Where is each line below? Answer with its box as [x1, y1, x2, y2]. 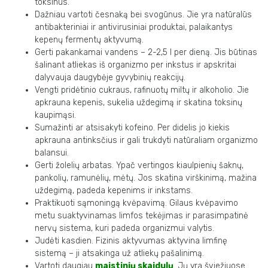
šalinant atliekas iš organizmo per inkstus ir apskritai [35, 60, 236, 70]
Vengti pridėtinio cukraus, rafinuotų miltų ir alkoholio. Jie [35, 85, 249, 95]
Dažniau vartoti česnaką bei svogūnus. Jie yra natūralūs [35, 10, 252, 20]
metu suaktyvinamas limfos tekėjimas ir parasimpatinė [35, 211, 248, 221]
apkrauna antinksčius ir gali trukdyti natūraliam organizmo [35, 135, 258, 145]
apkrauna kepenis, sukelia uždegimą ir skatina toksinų [35, 98, 242, 108]
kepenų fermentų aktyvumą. [35, 35, 144, 45]
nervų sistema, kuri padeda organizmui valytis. [35, 223, 214, 233]
